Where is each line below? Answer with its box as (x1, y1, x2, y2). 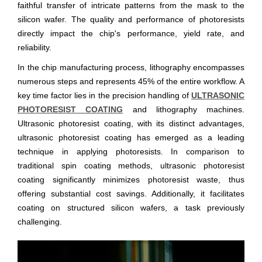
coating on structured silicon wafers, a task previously (18, 202, 244, 212)
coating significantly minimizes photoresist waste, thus (18, 174, 244, 184)
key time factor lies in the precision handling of (18, 90, 191, 100)
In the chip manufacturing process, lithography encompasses (18, 62, 244, 72)
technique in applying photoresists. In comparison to (18, 146, 244, 156)
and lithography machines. (123, 104, 244, 114)
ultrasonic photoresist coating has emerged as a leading (18, 132, 244, 142)
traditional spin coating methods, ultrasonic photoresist (18, 160, 244, 170)
